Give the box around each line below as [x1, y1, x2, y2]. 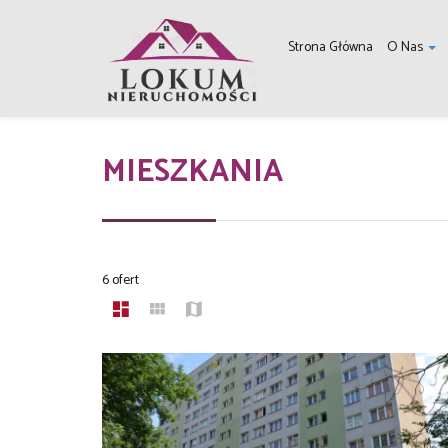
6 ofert [102, 268, 139, 292]
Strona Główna [288, 36, 374, 59]
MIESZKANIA [102, 146, 283, 198]
